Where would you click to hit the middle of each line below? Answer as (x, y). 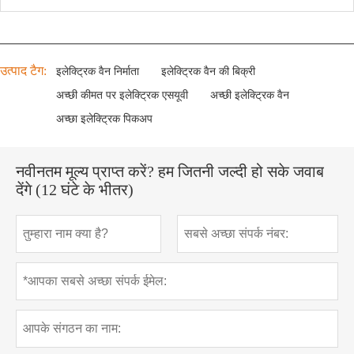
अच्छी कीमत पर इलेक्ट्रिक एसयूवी (122, 95)
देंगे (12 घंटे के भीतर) (75, 189)
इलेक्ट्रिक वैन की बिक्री (208, 71)
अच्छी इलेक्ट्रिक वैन (250, 95)
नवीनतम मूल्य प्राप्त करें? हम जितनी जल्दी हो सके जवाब (170, 171)
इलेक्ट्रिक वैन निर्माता (98, 71)
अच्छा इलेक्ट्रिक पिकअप (104, 119)
